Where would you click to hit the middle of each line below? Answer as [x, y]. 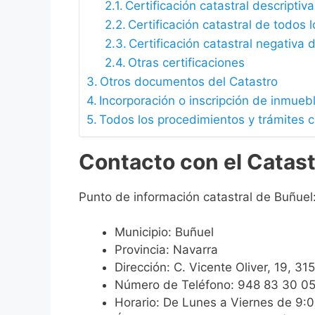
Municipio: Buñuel [164, 232]
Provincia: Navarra [166, 250]
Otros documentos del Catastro [189, 81]
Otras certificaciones [186, 62]
